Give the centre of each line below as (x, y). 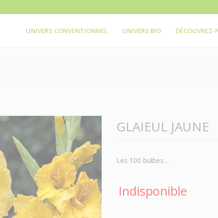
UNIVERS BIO (142, 31)
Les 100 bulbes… (143, 160)
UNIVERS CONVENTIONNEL (67, 31)
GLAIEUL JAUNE (163, 127)
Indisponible (153, 191)
